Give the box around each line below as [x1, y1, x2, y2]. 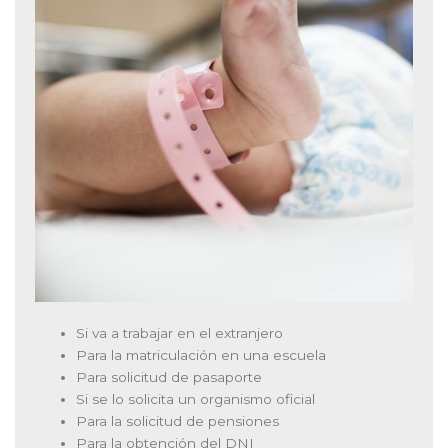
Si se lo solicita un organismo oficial [76, 391, 316, 408]
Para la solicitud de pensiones [76, 413, 280, 430]
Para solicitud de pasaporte [76, 369, 263, 386]
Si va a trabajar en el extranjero [76, 325, 284, 342]
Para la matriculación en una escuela [76, 347, 327, 364]
